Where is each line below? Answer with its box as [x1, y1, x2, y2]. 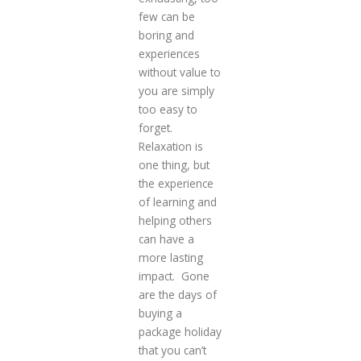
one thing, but [138, 157, 210, 173]
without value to [138, 64, 221, 81]
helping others [138, 213, 212, 229]
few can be [138, 9, 195, 25]
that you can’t [138, 342, 206, 359]
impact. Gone [138, 268, 210, 284]
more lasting [138, 250, 203, 266]
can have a [138, 231, 194, 247]
